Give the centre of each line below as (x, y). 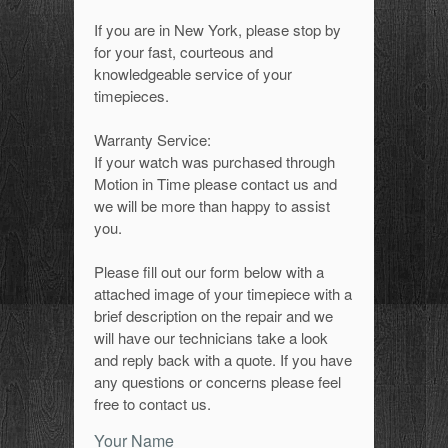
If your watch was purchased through (214, 161)
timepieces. (131, 95)
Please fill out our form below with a (209, 271)
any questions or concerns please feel (217, 381)
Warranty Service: (152, 139)
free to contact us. (152, 403)
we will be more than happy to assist (212, 205)
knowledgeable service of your (193, 73)
